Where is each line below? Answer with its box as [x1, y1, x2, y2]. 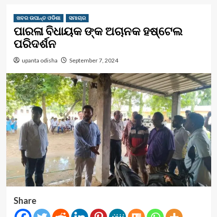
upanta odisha [21, 57, 58, 64]
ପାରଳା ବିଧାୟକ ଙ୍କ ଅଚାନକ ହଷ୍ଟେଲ [13, 23, 183, 39]
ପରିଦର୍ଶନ [13, 36, 59, 51]
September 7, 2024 [69, 57, 118, 64]
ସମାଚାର [68, 15, 86, 21]
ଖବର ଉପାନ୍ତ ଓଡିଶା [16, 15, 61, 21]
